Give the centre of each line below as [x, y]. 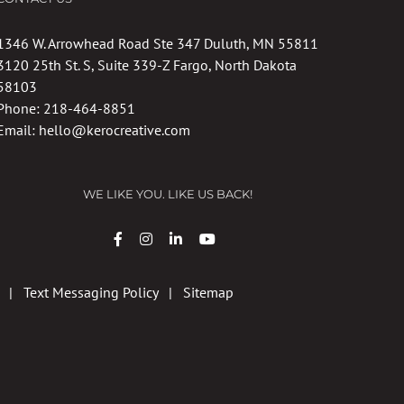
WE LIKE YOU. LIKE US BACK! [168, 194]
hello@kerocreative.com [115, 130]
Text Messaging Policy [90, 292]
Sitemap [208, 292]
